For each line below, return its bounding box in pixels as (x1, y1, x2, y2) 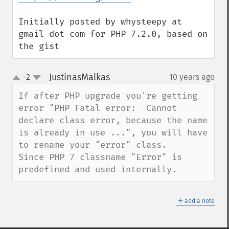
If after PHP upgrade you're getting (18, 90, 197, 101)
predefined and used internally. (18, 164, 177, 175)
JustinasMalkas (49, 72, 110, 83)
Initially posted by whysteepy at (18, 16, 182, 27)
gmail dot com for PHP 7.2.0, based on (18, 29, 208, 39)
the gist (18, 41, 59, 52)
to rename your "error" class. (18, 140, 167, 150)
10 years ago (169, 72, 215, 82)
